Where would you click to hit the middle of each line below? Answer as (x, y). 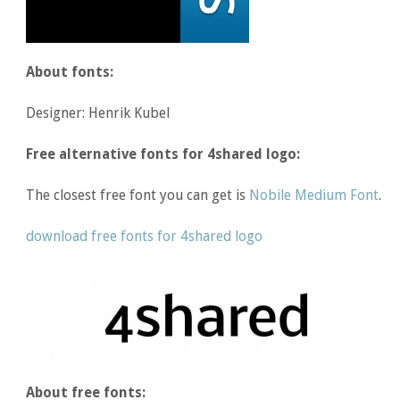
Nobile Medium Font (314, 195)
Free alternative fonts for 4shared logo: (163, 154)
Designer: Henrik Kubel (98, 112)
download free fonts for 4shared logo (145, 236)
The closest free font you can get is (138, 195)
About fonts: (70, 71)
